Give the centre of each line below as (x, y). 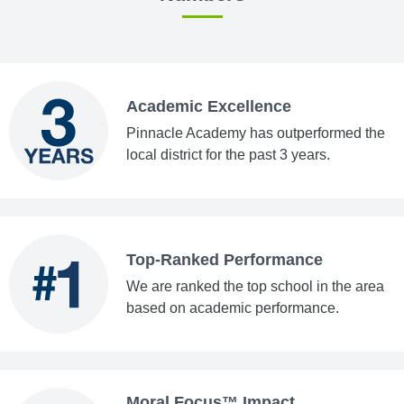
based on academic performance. (233, 308)
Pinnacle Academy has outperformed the (256, 133)
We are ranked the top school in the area (255, 287)
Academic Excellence (209, 107)
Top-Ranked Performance (225, 260)
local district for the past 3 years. (228, 155)
